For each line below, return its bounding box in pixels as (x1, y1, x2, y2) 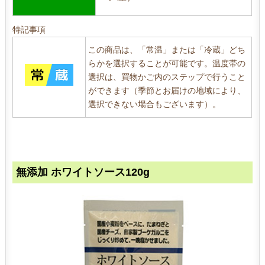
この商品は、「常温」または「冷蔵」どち (88, 45, 246, 55)
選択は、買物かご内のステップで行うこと (88, 72, 246, 82)
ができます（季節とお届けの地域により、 (88, 86, 246, 96)
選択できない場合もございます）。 (88, 99, 221, 109)
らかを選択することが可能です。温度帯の (88, 59, 246, 69)
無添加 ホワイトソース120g (16, 166, 150, 179)
